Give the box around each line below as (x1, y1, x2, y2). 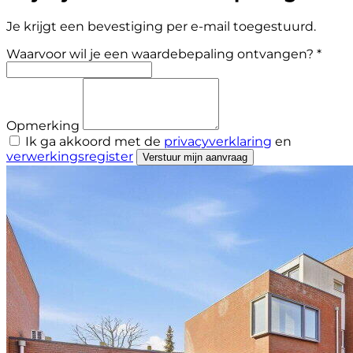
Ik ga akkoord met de (25, 133, 164, 149)
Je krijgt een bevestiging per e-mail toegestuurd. (6, 18, 316, 34)
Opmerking (6, 117, 80, 133)
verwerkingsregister (6, 148, 133, 164)
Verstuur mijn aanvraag (143, 150, 247, 163)
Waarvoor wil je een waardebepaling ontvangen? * (6, 46, 321, 61)
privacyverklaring (164, 133, 272, 149)
